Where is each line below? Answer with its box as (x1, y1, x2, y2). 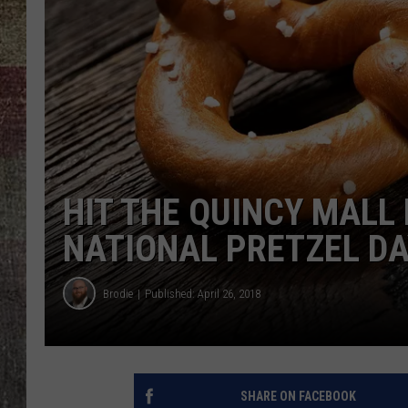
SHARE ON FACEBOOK (240, 389, 356, 404)
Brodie (103, 286, 133, 301)
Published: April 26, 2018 (145, 286, 260, 301)
